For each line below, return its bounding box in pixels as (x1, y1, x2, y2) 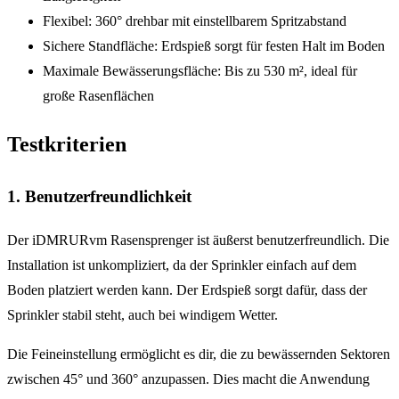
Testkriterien (7, 133, 126, 157)
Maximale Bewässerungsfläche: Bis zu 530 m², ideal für (43, 62, 357, 78)
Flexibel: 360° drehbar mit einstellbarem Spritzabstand (43, 12, 346, 28)
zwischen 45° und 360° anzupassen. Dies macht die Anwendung (7, 371, 370, 387)
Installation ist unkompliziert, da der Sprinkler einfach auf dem (7, 257, 356, 273)
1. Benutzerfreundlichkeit (7, 187, 191, 207)
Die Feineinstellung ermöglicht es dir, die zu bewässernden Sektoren (7, 346, 390, 362)
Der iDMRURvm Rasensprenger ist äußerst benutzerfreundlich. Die (7, 232, 389, 248)
